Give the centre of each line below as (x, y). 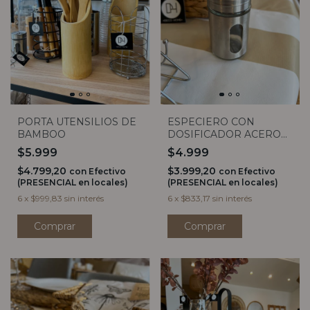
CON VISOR (197, 147)
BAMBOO (42, 135)
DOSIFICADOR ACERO (224, 135)
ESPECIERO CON (211, 122)
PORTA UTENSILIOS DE (77, 122)
